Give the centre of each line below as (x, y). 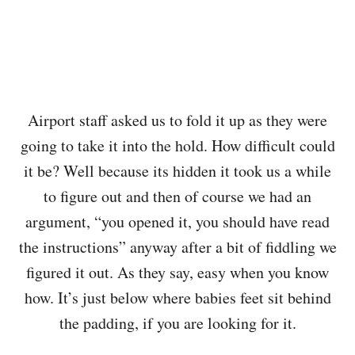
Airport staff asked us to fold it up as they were (177, 120)
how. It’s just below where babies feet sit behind (177, 298)
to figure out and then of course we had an (177, 196)
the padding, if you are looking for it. (177, 323)
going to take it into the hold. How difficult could (177, 145)
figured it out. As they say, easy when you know (177, 272)
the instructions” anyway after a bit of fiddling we (177, 247)
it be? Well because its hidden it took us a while (177, 171)
